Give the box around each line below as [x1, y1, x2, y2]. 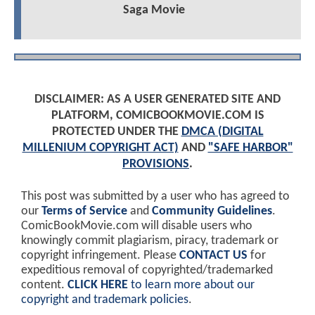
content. [21, 278, 67, 291]
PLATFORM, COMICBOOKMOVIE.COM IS [51, 108, 264, 122]
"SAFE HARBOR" [207, 141, 293, 155]
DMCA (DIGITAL [181, 124, 264, 139]
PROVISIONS [122, 157, 189, 171]
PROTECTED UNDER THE [51, 124, 181, 139]
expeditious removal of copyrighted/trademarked [21, 264, 273, 276]
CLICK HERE [67, 278, 128, 291]
